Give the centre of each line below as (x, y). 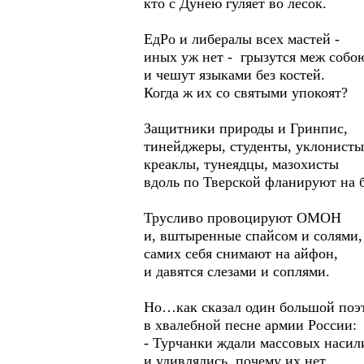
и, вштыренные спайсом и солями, (253, 236)
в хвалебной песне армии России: (250, 325)
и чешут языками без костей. (234, 75)
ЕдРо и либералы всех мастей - (242, 39)
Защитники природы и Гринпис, (246, 128)
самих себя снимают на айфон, (241, 253)
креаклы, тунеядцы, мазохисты (241, 164)
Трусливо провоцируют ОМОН (243, 218)
